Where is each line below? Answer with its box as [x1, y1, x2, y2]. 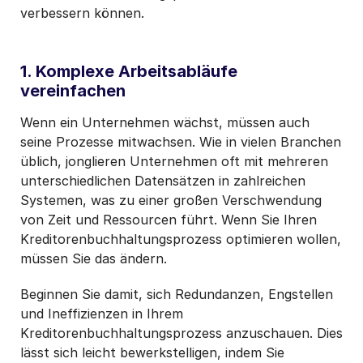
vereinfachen [20, 80, 126, 100]
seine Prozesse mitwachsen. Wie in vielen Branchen [20, 133, 341, 150]
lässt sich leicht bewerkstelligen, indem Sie [20, 344, 284, 361]
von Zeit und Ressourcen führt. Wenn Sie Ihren [20, 211, 317, 228]
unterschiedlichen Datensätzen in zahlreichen [20, 172, 305, 189]
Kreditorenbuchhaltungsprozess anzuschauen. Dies [20, 324, 343, 341]
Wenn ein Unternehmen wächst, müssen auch [20, 113, 310, 130]
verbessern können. [20, 4, 144, 21]
